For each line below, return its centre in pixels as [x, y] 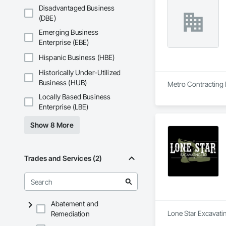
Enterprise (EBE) [64, 42]
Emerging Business [69, 32]
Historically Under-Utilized [80, 73]
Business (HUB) [63, 83]
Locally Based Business [75, 97]
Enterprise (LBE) [64, 107]
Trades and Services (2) [63, 158]
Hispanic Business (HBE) [77, 58]
